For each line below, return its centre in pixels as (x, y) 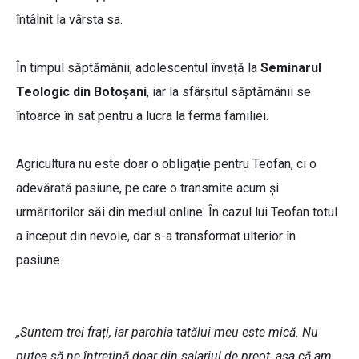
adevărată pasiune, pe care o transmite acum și (147, 188)
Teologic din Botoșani (81, 92)
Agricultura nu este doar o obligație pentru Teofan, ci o (166, 164)
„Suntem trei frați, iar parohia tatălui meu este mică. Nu (167, 333)
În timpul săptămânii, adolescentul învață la (138, 68)
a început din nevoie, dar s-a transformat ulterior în (156, 236)
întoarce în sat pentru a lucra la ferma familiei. (144, 116)
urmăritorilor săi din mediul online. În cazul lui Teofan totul (177, 212)
